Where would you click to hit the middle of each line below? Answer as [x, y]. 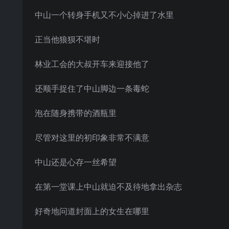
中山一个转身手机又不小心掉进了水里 [104, 15]
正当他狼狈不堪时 [67, 39]
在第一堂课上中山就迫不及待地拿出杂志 [108, 187]
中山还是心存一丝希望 [76, 162]
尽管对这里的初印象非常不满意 [92, 138]
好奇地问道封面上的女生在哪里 [92, 211]
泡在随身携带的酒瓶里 [76, 113]
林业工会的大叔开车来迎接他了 [92, 64]
